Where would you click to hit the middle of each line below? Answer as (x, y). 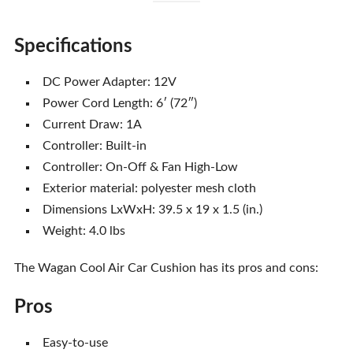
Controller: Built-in (94, 146)
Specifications (73, 46)
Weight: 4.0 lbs (84, 231)
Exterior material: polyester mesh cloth (149, 188)
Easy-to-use (75, 343)
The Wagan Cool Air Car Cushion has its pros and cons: (166, 268)
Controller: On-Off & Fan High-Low (140, 167)
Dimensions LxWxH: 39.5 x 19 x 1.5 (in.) (152, 210)
